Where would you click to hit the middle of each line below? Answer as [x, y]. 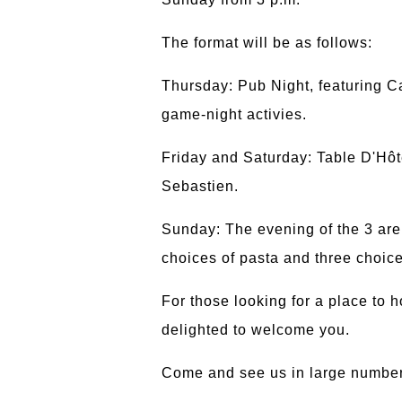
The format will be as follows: [269, 42]
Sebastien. [200, 186]
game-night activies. [234, 114]
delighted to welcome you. [258, 329]
